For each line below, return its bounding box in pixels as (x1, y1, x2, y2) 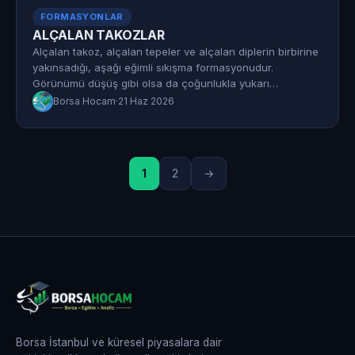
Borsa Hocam (53, 95, 116, 107)
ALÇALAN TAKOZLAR (32, 26, 165, 43)
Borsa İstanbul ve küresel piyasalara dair (16, 335, 222, 349)
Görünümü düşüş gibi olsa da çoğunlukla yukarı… (32, 76, 278, 90)
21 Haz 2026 (118, 95, 174, 107)
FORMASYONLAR (40, 10, 124, 22)
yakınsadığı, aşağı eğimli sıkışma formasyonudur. (32, 60, 273, 74)
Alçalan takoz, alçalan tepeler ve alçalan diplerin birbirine (32, 44, 319, 58)
